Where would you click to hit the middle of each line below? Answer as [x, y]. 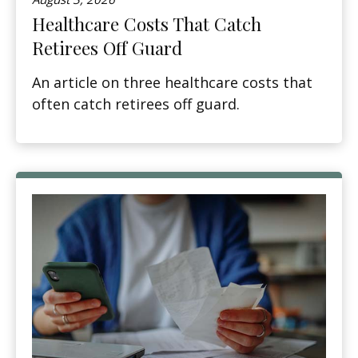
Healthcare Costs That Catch [147, 24]
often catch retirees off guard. [136, 103]
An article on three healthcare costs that [172, 82]
